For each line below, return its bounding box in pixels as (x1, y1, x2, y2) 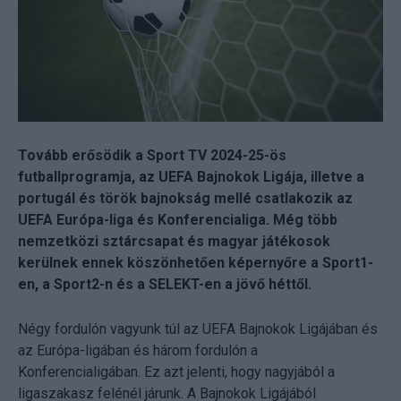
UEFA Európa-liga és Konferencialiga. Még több (18, 211, 337, 229)
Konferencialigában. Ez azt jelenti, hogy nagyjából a (18, 363, 335, 381)
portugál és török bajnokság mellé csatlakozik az (18, 190, 353, 208)
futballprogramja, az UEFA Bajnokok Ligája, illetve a (18, 168, 364, 186)
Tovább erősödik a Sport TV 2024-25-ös (18, 147, 286, 165)
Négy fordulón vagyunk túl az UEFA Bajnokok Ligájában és (18, 320, 378, 338)
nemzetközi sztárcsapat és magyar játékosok (18, 233, 330, 251)
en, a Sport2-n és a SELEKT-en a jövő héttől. (18, 276, 311, 294)
